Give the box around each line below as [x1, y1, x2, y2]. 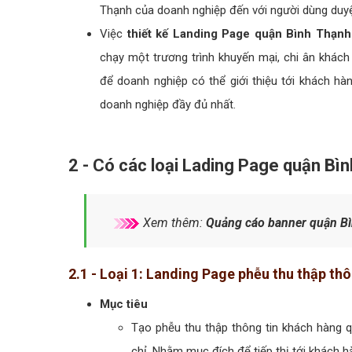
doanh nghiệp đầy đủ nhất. [100, 97, 236, 112]
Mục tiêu [100, 296, 148, 311]
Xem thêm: [140, 214, 206, 230]
